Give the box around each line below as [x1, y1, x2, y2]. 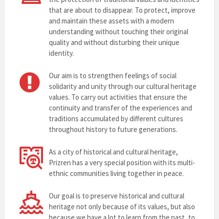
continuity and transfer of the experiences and [49, 103, 192, 112]
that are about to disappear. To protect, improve [49, 5, 196, 15]
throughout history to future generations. [49, 125, 177, 134]
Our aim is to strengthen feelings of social [49, 71, 176, 80]
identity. [49, 48, 74, 58]
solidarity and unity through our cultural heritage [49, 82, 197, 91]
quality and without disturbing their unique [49, 38, 179, 47]
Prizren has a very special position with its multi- [49, 158, 195, 167]
